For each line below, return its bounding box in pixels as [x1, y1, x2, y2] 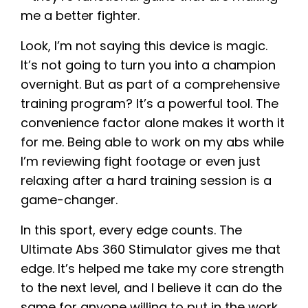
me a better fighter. [21, 7, 140, 25]
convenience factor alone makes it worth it [21, 114, 285, 132]
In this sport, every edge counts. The [21, 221, 242, 239]
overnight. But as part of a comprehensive [21, 76, 280, 93]
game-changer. [21, 191, 118, 209]
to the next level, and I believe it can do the [21, 279, 282, 297]
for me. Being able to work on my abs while [21, 133, 284, 151]
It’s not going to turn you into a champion [21, 56, 276, 74]
